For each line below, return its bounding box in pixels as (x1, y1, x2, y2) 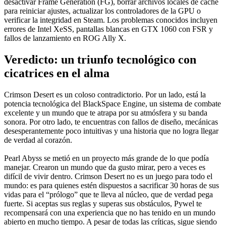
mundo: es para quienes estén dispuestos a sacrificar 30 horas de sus (4, 181, 219, 190)
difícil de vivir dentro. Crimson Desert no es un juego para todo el (4, 172, 212, 181)
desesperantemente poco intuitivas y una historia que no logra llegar (4, 126, 218, 135)
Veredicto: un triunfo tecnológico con (4, 52, 196, 66)
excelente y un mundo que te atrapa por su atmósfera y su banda (4, 108, 207, 117)
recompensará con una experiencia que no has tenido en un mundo (4, 208, 215, 217)
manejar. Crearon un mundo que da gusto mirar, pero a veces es (4, 162, 205, 172)
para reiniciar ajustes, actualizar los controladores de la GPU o (4, 7, 201, 16)
